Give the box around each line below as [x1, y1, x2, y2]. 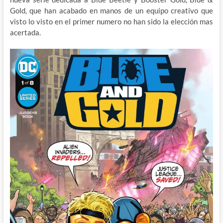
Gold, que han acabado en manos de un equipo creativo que [9, 5, 214, 15]
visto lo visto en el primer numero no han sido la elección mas [9, 16, 214, 26]
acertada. [9, 27, 41, 37]
